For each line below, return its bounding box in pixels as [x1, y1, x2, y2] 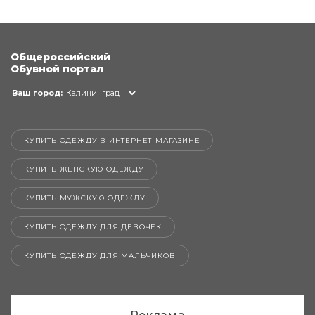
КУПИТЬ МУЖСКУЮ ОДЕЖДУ [24, 193, 146, 202]
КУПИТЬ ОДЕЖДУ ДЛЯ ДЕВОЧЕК [24, 221, 162, 231]
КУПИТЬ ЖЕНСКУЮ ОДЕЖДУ [24, 164, 144, 174]
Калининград [66, 87, 120, 98]
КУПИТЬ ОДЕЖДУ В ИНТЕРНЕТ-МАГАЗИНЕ [24, 135, 200, 145]
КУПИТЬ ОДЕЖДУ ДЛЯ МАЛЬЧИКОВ [24, 250, 176, 260]
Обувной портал [11, 62, 103, 75]
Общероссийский [11, 50, 110, 63]
